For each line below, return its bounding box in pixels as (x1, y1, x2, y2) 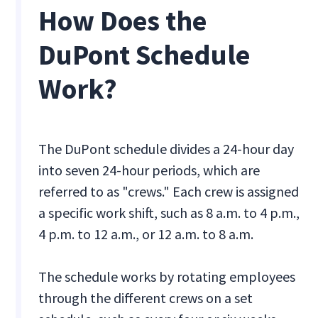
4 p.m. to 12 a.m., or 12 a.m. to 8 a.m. (38, 225, 254, 243)
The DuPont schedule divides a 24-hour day (38, 140, 295, 158)
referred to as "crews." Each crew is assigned (38, 182, 300, 201)
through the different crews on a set (38, 289, 253, 307)
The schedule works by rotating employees (38, 268, 296, 286)
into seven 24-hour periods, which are (38, 161, 261, 180)
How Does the (38, 3, 207, 39)
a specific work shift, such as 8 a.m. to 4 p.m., (38, 204, 300, 222)
